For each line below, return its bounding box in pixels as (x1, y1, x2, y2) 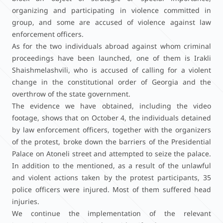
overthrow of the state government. (12, 89, 130, 99)
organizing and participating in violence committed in (12, 5, 211, 15)
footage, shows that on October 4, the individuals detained (12, 113, 211, 122)
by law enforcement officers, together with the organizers (12, 125, 211, 134)
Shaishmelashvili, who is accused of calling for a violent (12, 65, 211, 75)
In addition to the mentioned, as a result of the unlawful (12, 161, 211, 170)
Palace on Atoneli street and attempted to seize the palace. (12, 149, 211, 158)
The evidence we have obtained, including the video (12, 101, 211, 111)
